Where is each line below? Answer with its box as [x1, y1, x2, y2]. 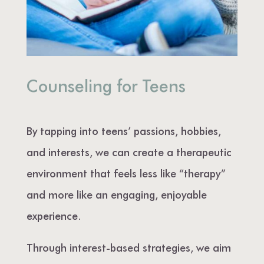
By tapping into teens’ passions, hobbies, [26, 123, 221, 138]
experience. [26, 207, 81, 223]
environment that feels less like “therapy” [26, 165, 226, 180]
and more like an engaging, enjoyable [26, 186, 207, 202]
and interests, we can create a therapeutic [26, 144, 232, 159]
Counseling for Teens [26, 73, 186, 96]
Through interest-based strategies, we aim [26, 239, 231, 255]
